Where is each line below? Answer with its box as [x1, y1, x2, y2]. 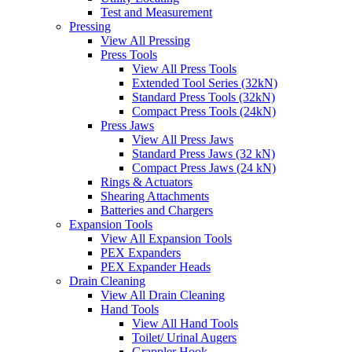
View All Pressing [101, 34, 190, 48]
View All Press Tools [132, 62, 236, 76]
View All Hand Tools [132, 317, 238, 331]
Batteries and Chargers [101, 203, 213, 218]
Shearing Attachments [101, 189, 209, 203]
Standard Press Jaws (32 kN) [132, 147, 275, 161]
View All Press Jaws [132, 133, 233, 147]
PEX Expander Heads [101, 260, 211, 274]
